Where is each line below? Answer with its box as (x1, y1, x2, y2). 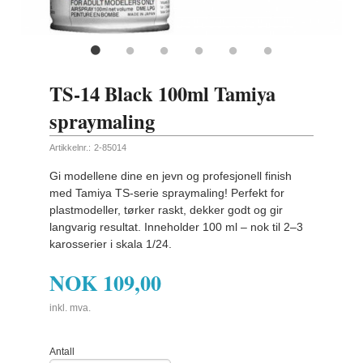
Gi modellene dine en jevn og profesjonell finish (49, 169, 293, 183)
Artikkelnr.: (49, 142, 92, 152)
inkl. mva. (49, 301, 92, 314)
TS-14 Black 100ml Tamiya (49, 79, 276, 108)
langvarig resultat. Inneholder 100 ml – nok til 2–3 (49, 220, 304, 234)
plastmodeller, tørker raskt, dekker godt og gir (49, 203, 284, 217)
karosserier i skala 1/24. (49, 237, 173, 251)
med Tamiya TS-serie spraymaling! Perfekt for (49, 186, 285, 200)
